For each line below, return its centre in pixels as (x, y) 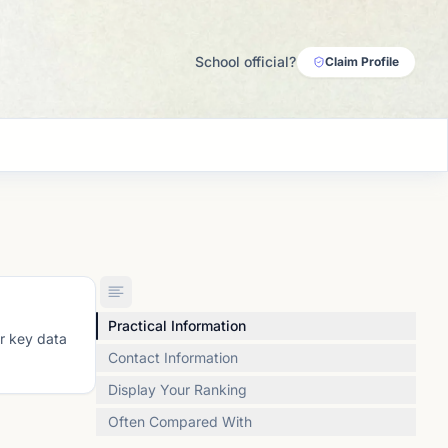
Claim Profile (362, 61)
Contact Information (173, 357)
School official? (245, 61)
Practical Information (177, 325)
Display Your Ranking (177, 389)
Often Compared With (180, 421)
